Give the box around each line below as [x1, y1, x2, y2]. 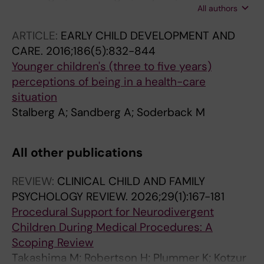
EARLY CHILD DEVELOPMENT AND [61, 28, 235, 43]
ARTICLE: [12, 28, 61, 43]
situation [12, 90, 57, 104]
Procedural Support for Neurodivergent [12, 204, 214, 219]
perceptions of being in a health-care [12, 74, 206, 89]
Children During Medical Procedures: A [12, 220, 213, 235]
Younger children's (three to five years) [12, 59, 212, 74]
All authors [197, 3, 237, 14]
